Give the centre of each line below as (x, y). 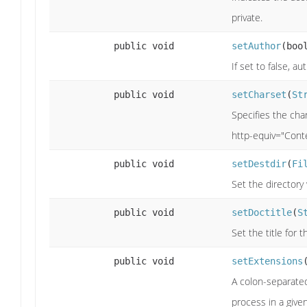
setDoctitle (262, 212)
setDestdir (259, 163)
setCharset (259, 94)
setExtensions (267, 261)
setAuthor (256, 46)
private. (247, 17)
